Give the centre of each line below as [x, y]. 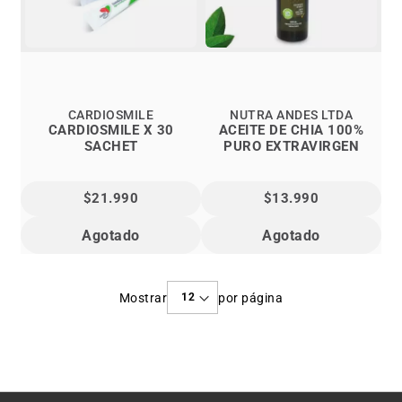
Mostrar [143, 297]
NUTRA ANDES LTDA [291, 115]
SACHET [111, 147]
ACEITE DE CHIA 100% [291, 131]
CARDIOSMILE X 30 [111, 131]
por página [251, 297]
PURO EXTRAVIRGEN [291, 147]
